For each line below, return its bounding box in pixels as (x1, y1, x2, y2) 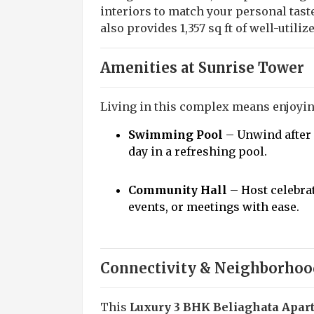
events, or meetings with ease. (128, 200, 299, 214)
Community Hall (128, 183, 227, 197)
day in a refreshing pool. (128, 144, 267, 158)
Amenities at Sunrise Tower (100, 59, 304, 76)
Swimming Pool (128, 128, 223, 142)
